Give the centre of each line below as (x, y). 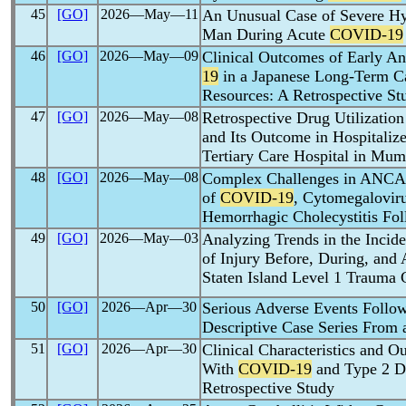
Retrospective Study (268, 388)
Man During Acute (266, 34)
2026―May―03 (149, 238)
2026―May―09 (149, 56)
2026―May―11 (149, 14)
